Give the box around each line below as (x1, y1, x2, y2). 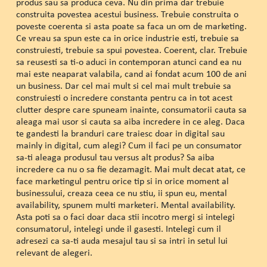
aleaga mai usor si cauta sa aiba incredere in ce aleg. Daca (15, 115, 245, 128)
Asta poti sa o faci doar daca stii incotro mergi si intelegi (15, 210, 235, 223)
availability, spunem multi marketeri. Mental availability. (15, 198, 235, 212)
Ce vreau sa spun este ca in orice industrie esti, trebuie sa (15, 32, 239, 45)
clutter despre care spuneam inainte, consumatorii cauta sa (15, 103, 247, 116)
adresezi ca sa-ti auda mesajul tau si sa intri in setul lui (15, 234, 228, 247)
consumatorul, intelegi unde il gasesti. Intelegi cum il (15, 222, 221, 235)
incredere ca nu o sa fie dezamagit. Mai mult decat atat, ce (15, 163, 246, 176)
